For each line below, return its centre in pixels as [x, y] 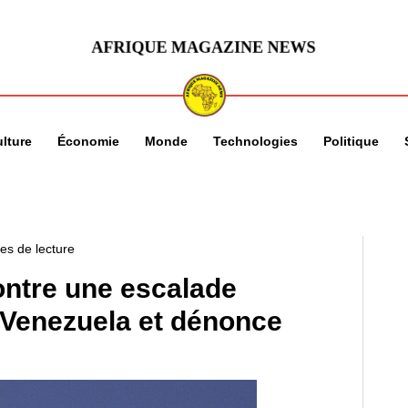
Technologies [255, 141]
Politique [351, 141]
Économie [88, 141]
